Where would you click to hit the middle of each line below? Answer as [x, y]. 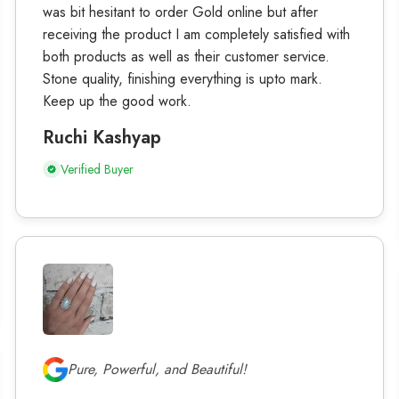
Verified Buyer [97, 169]
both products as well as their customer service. [186, 56]
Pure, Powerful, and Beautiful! [157, 369]
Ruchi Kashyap [102, 137]
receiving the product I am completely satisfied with [196, 34]
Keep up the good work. [117, 101]
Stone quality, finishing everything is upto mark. [182, 78]
